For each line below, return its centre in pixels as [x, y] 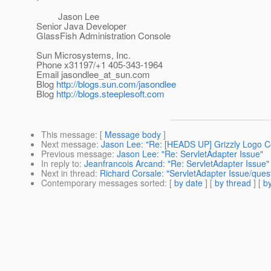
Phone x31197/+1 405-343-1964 [100, 65]
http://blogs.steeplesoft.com [110, 94]
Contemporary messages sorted [103, 183]
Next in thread [68, 173]
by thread [233, 183]
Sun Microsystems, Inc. [83, 55]
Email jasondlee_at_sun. [84, 74]
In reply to [60, 164]
